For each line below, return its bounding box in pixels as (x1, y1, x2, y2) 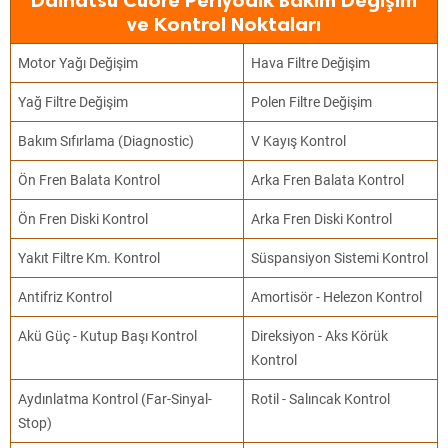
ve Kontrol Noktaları (127, 12, 321, 36)
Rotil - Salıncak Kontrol (251, 391, 391, 407)
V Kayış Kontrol (251, 133, 347, 149)
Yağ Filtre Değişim (18, 94, 129, 110)
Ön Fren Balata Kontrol (18, 172, 161, 188)
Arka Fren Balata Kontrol (251, 172, 405, 188)
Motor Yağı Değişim (18, 55, 139, 71)
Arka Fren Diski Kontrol (251, 211, 393, 227)
